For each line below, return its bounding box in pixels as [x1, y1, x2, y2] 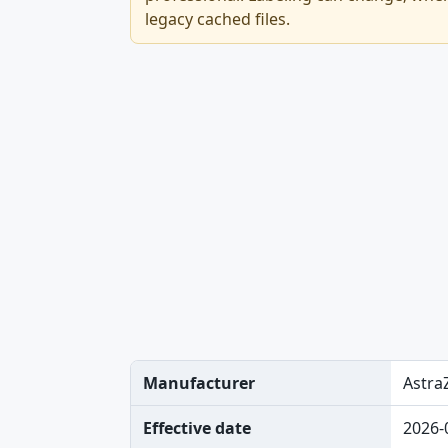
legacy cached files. [145, 8, 290, 30]
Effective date [143, 417, 251, 439]
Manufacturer [143, 372, 255, 394]
